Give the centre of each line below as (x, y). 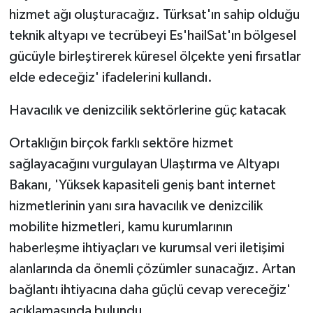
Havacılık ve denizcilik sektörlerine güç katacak (147, 110)
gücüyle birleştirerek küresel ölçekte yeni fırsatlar (155, 56)
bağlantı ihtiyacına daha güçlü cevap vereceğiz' (150, 290)
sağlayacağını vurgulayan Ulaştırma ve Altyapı (144, 164)
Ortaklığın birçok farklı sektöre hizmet (121, 143)
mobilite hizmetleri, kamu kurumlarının (121, 227)
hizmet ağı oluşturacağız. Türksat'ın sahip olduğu (154, 14)
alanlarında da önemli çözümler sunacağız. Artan (152, 269)
